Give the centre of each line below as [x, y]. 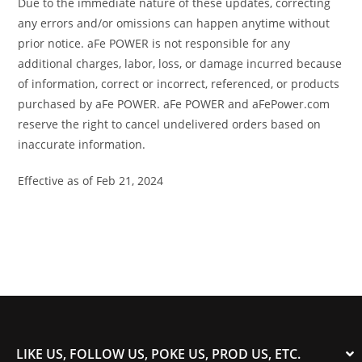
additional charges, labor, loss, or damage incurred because [180, 63]
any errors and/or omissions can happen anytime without [174, 23]
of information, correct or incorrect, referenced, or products [179, 83]
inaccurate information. [82, 144]
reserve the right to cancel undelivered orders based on [170, 124]
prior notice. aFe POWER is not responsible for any [154, 43]
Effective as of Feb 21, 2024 [91, 180]
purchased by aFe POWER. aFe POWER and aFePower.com [174, 103]
